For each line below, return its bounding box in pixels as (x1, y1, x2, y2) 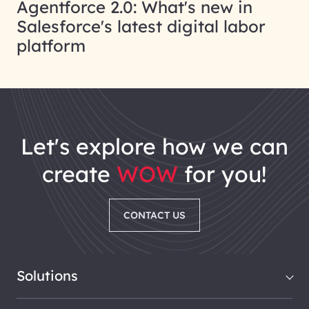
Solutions (17, 267, 78, 285)
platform (17, 35, 86, 57)
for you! (178, 160, 267, 188)
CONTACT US (123, 209, 186, 222)
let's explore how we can (33, 132, 288, 161)
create (42, 160, 117, 188)
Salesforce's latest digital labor (17, 16, 266, 37)
